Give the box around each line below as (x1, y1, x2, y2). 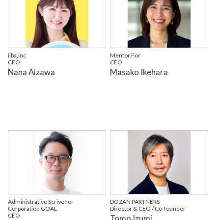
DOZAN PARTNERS (110, 198, 160, 206)
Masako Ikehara (110, 67, 168, 78)
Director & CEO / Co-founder (110, 205, 186, 213)
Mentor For (110, 52, 141, 59)
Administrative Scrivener (7, 198, 74, 206)
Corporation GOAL (7, 205, 57, 213)
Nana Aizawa (7, 67, 55, 78)
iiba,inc (7, 52, 26, 59)
